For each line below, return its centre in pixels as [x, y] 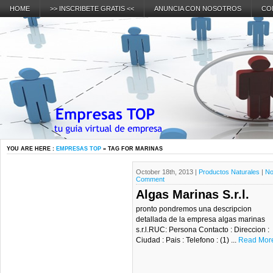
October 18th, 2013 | [167, 172]
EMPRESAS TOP [79, 149]
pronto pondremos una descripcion [193, 209]
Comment [150, 179]
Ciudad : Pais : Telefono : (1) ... [187, 240]
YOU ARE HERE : [31, 149]
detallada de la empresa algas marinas [200, 219]
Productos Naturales [229, 172]
